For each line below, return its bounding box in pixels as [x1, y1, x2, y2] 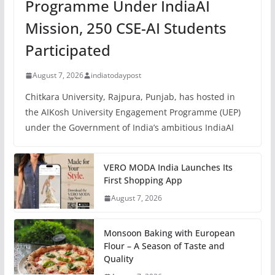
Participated [25, 40, 110, 61]
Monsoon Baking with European [103, 227, 235, 239]
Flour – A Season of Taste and [103, 240, 225, 252]
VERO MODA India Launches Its [103, 161, 233, 174]
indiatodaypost [90, 70, 141, 81]
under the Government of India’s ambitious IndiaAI [25, 122, 234, 134]
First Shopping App [103, 174, 182, 187]
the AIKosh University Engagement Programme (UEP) [25, 106, 241, 118]
